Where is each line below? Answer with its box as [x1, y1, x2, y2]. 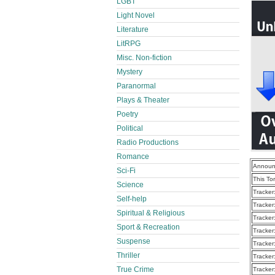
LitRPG [117, 39, 141, 48]
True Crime [117, 265, 154, 274]
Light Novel [117, 11, 155, 20]
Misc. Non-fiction [117, 53, 172, 62]
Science [117, 180, 144, 189]
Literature [117, 25, 149, 34]
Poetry [117, 110, 138, 118]
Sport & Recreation [117, 223, 180, 231]
